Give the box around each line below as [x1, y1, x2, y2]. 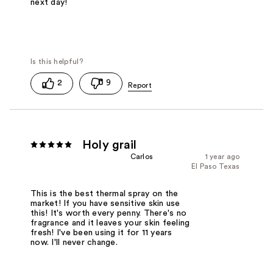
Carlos [130, 152, 154, 160]
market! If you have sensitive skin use [30, 199, 180, 208]
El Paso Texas [191, 162, 240, 170]
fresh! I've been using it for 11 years [30, 228, 172, 237]
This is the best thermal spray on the [30, 189, 179, 198]
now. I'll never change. [30, 238, 118, 247]
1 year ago [205, 152, 240, 160]
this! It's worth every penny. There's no [30, 208, 187, 218]
